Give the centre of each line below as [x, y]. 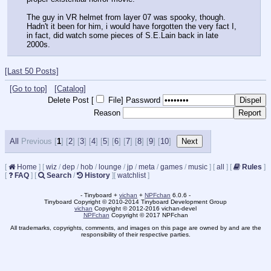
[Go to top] [28, 89]
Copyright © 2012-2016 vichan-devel [145, 209]
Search [59, 176]
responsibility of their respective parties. [135, 235]
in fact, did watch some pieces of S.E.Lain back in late [122, 36]
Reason [107, 113]
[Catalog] [70, 89]
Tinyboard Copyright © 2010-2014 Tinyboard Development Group [135, 202]
